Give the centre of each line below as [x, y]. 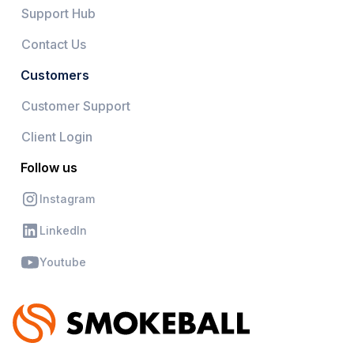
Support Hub [58, 13]
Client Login [57, 136]
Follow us [49, 167]
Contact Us [54, 44]
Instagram [67, 199]
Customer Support [76, 105]
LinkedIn [63, 231]
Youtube [63, 262]
